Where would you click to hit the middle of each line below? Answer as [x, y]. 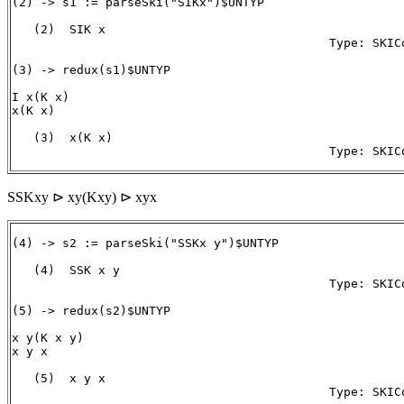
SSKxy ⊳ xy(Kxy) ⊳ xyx [82, 197]
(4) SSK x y [66, 271]
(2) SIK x [62, 30]
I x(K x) [41, 97]
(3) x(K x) [62, 138]
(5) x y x [59, 379]
